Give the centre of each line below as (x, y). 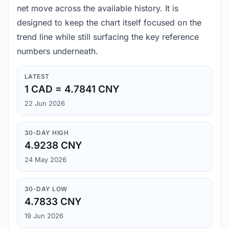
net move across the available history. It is (98, 8)
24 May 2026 (45, 160)
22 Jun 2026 (45, 104)
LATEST (37, 77)
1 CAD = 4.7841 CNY (72, 89)
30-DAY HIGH (47, 133)
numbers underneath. (58, 51)
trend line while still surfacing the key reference (108, 37)
